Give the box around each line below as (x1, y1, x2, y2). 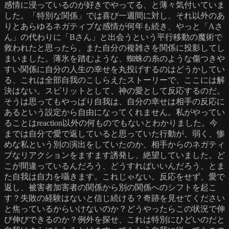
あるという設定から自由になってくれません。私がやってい (4, 107, 225, 117)
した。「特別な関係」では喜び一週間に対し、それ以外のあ (4, 11, 225, 20)
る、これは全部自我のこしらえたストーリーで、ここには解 (4, 75, 225, 84)
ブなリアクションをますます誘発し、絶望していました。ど (4, 150, 225, 159)
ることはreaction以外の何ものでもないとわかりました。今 (4, 118, 218, 127)
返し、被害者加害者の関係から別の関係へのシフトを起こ (4, 182, 217, 192)
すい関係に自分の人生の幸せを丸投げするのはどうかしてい (4, 64, 225, 74)
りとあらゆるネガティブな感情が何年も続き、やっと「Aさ (4, 21, 223, 31)
